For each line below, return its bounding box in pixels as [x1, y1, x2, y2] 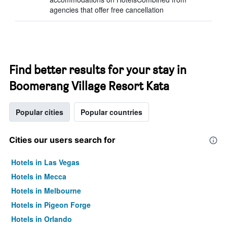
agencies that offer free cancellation [50, 5, 164, 15]
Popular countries [81, 107, 142, 117]
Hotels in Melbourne [11, 185, 81, 196]
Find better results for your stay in [9, 62, 186, 77]
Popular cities [16, 107, 63, 117]
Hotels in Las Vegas [11, 157, 80, 167]
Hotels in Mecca [11, 171, 66, 181]
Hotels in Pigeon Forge [11, 200, 91, 210]
